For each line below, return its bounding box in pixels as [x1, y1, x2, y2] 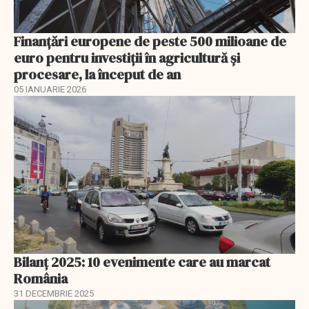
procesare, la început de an [14, 64, 181, 84]
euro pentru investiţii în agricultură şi [14, 48, 240, 68]
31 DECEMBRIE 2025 [14, 288, 94, 299]
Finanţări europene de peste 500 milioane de [14, 31, 286, 51]
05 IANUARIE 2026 [14, 83, 86, 94]
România [14, 269, 68, 289]
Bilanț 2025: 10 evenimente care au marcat [14, 252, 270, 272]
